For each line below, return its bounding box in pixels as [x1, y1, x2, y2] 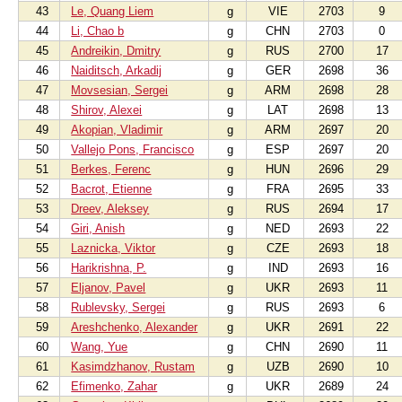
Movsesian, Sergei [71, 83, 169, 97]
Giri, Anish [71, 222, 126, 235]
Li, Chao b [71, 24, 125, 38]
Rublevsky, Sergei [71, 301, 166, 314]
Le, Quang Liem [71, 4, 154, 18]
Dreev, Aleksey [71, 202, 150, 215]
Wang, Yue [71, 340, 128, 354]
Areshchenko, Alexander [71, 320, 198, 334]
